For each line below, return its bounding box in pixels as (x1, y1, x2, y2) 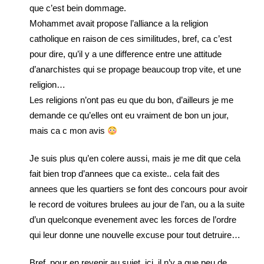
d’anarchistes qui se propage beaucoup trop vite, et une (29, 64, 241, 74)
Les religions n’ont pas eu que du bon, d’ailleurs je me (29, 95, 233, 105)
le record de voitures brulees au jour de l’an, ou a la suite (29, 199, 245, 209)
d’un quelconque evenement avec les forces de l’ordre (29, 214, 236, 225)
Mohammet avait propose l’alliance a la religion (29, 18, 208, 28)
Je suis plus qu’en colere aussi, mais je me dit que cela (29, 153, 240, 163)
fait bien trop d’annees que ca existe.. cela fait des (29, 169, 220, 179)
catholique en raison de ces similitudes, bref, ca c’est (29, 34, 232, 44)
